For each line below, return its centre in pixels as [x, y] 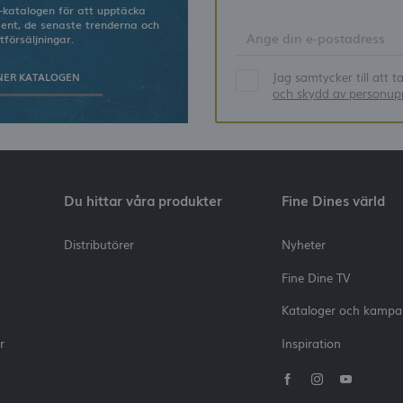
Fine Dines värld [334, 201]
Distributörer [99, 245]
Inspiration [312, 343]
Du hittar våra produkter [143, 201]
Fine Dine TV [317, 277]
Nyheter [304, 245]
